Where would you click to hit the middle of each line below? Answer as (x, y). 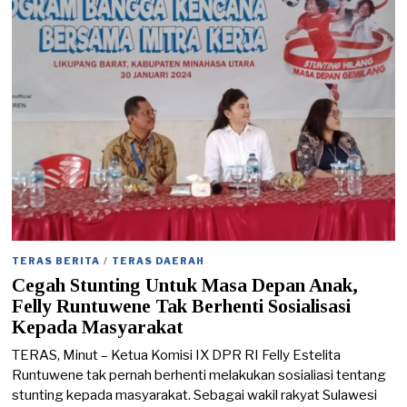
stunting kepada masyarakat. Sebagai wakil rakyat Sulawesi (195, 395)
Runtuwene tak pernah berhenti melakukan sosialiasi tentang (199, 375)
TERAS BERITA (56, 260)
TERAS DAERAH (159, 260)
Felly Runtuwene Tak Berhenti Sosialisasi (182, 307)
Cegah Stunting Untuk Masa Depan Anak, (185, 286)
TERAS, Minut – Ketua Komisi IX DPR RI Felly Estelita (177, 355)
